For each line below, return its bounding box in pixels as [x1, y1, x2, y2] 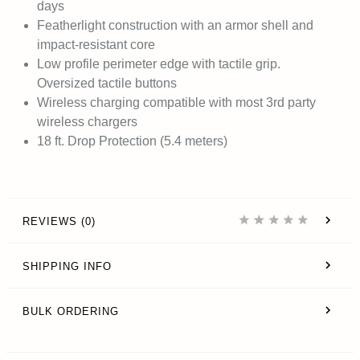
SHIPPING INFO [22, 260, 112, 273]
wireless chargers [37, 114, 137, 129]
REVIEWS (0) [22, 215, 96, 228]
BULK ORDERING [22, 305, 119, 318]
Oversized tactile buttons [37, 76, 177, 90]
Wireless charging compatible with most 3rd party [37, 95, 316, 109]
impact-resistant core [37, 37, 155, 51]
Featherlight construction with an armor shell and [37, 18, 313, 32]
